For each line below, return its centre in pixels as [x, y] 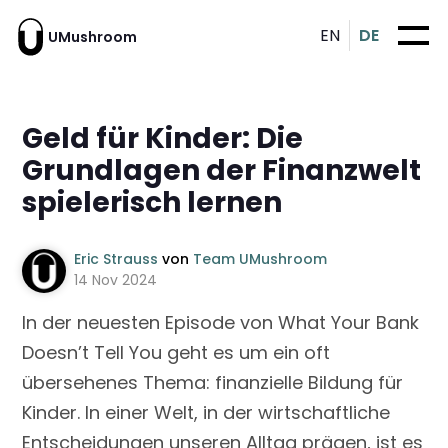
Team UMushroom [260, 258]
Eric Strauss [118, 258]
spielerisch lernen [152, 202]
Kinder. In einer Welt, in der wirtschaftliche [206, 412]
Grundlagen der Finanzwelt [222, 170]
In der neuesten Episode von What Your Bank [221, 322]
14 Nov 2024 [116, 279]
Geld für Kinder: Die [163, 138]
